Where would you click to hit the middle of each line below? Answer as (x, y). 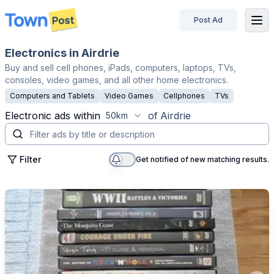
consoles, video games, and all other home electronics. (117, 80)
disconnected (43, 26)
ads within (77, 116)
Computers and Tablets (52, 96)
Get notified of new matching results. (202, 159)
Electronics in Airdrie (62, 53)
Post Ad (208, 20)
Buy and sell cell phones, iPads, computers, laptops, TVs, (120, 68)
